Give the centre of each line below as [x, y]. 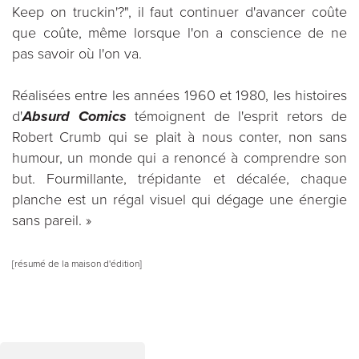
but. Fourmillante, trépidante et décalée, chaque [179, 179]
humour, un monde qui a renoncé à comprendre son [179, 158]
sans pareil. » [52, 220]
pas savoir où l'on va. [77, 54]
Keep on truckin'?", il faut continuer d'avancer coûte [179, 12]
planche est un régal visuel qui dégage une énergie [179, 200]
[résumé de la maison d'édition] [77, 264]
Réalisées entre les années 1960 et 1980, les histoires [179, 95]
